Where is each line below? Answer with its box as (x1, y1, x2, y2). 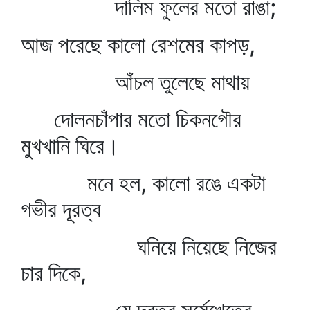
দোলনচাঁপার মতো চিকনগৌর (21, 106, 241, 133)
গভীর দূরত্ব (21, 196, 101, 223)
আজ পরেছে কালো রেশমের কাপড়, (21, 31, 255, 58)
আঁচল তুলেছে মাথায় (21, 69, 250, 95)
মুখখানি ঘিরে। (21, 132, 120, 159)
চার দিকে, (21, 259, 86, 286)
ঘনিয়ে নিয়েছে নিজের (21, 233, 277, 260)
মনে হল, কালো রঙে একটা (21, 170, 266, 197)
